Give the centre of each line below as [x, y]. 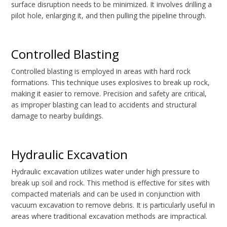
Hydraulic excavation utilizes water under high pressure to [106, 172]
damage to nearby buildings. [58, 116]
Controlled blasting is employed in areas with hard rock [101, 71]
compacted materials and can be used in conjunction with [106, 194]
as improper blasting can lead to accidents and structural [104, 105]
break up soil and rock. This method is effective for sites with [111, 183]
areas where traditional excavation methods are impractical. [109, 216]
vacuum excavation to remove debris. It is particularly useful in [113, 205]
